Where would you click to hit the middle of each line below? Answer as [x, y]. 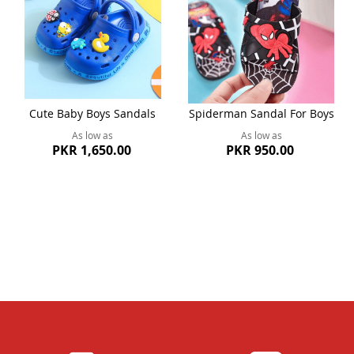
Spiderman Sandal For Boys [261, 113]
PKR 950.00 [260, 150]
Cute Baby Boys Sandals [93, 113]
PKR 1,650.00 [91, 150]
